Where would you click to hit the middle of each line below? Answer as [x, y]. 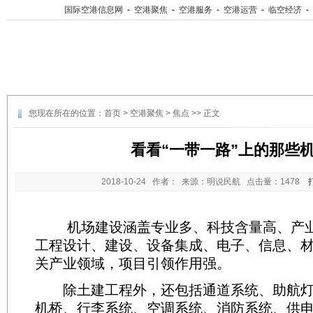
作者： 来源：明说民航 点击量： [214, 182]
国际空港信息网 [94, 10]
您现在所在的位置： [66, 113]
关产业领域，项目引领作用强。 [133, 263]
